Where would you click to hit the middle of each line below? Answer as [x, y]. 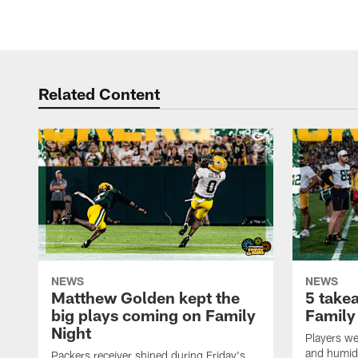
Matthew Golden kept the [145, 298]
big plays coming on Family [153, 315]
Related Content [99, 93]
